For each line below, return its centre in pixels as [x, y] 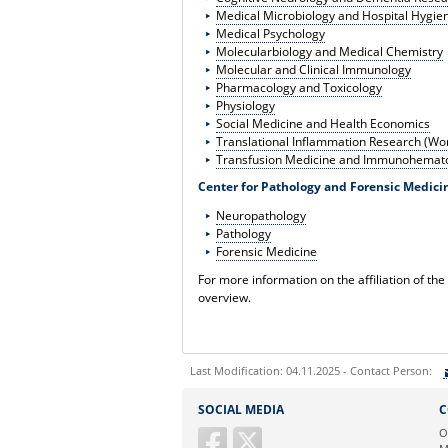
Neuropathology [260, 216]
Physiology [245, 105]
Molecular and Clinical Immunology [313, 69]
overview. [225, 297]
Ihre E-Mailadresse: [248, 426]
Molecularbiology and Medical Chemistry [329, 51]
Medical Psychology [270, 33]
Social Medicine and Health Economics [322, 123]
